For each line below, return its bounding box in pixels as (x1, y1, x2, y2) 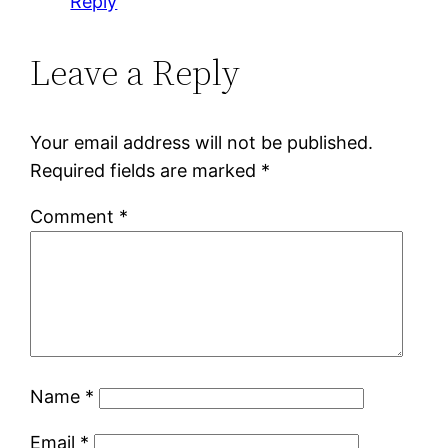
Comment (30, 205, 120, 227)
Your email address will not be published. (30, 131, 374, 153)
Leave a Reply (30, 47, 241, 97)
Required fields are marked (30, 159, 262, 181)
